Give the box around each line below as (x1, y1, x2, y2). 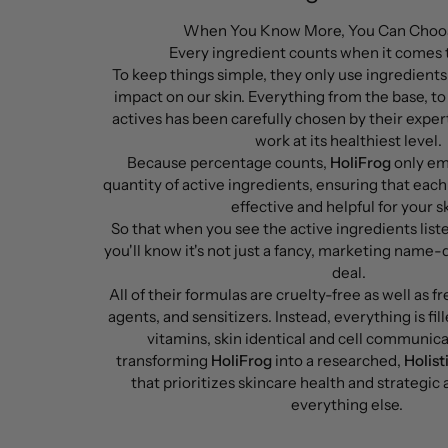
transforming (115, 350, 211, 370)
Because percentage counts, (126, 152, 330, 172)
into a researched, (274, 350, 401, 370)
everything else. (291, 394, 406, 414)
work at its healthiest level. (255, 130, 442, 150)
